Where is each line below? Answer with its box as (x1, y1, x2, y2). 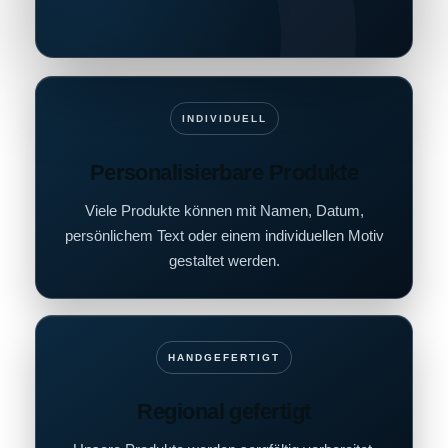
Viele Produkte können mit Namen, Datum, (84, 202, 364, 220)
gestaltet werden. (168, 252, 280, 270)
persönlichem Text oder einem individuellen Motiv (64, 227, 384, 245)
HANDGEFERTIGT (168, 352, 280, 364)
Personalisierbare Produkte (89, 160, 359, 186)
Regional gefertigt (137, 399, 311, 425)
